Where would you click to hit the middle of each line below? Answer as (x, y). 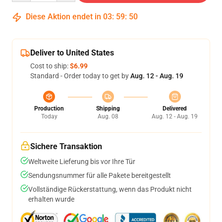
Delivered (175, 109)
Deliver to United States (72, 53)
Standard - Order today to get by (80, 76)
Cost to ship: (50, 66)
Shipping (108, 109)
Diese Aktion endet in (63, 17)
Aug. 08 (108, 116)
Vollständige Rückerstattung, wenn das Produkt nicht (110, 189)
